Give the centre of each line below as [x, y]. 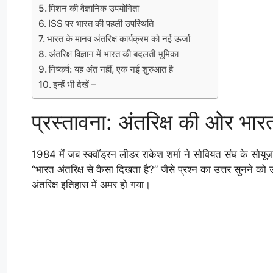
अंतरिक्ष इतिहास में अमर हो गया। [91, 185]
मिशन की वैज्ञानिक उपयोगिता [94, 9]
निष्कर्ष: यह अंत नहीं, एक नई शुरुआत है [111, 69]
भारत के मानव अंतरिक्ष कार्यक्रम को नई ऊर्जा [119, 39]
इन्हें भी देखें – [75, 85]
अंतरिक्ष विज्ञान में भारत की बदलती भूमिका [114, 54]
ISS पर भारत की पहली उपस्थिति [101, 24]
